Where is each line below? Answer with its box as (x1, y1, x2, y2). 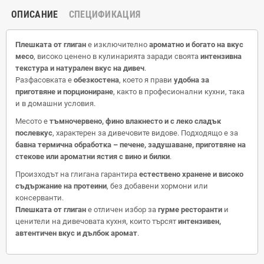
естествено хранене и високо (139, 169, 243, 179)
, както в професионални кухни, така (113, 87, 245, 96)
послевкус (15, 128, 52, 137)
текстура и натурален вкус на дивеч (15, 63, 144, 72)
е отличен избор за (86, 204, 158, 214)
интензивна (200, 51, 242, 61)
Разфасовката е (15, 75, 74, 84)
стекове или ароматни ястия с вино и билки (15, 151, 170, 161)
